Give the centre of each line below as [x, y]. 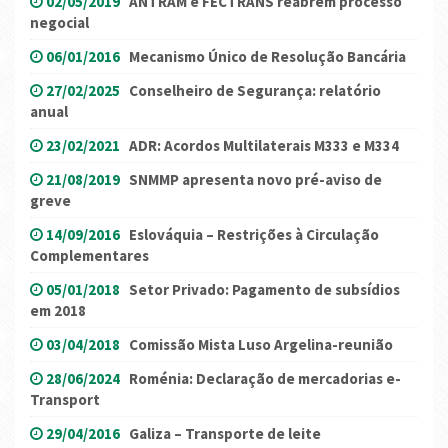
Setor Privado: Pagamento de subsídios [264, 289]
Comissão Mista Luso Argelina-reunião [261, 344]
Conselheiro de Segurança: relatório [255, 90]
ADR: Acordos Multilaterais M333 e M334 [264, 145]
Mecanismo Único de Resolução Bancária [267, 56]
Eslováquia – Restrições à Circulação [254, 234]
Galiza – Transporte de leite [225, 433]
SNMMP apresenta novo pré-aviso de [255, 179]
